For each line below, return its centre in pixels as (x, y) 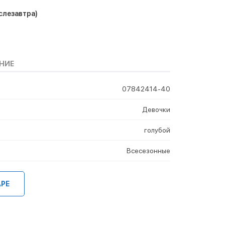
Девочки (156, 109)
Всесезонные (148, 150)
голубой (157, 130)
